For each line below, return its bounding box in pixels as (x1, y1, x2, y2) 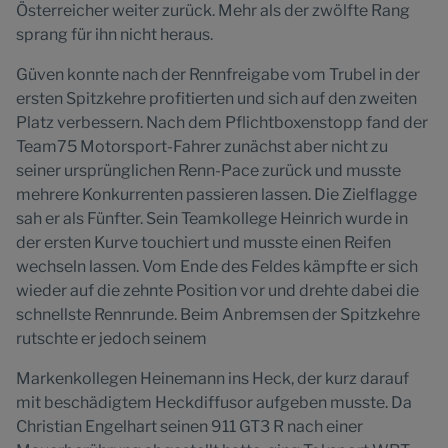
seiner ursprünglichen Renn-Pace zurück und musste (16, 161, 401, 180)
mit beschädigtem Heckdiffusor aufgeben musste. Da (16, 393, 412, 412)
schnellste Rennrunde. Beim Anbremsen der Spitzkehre (16, 305, 420, 324)
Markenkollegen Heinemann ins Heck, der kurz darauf (16, 369, 409, 388)
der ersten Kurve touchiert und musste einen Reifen (16, 233, 391, 252)
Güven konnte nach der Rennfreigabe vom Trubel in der (16, 65, 420, 84)
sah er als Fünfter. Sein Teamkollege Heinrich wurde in (16, 209, 408, 228)
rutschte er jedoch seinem (16, 329, 207, 348)
